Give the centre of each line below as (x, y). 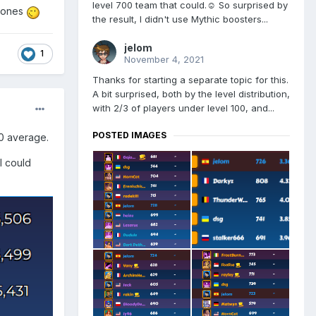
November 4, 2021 (164, 60)
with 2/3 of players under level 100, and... (183, 108)
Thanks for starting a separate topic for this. (190, 80)
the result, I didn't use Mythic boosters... (180, 19)
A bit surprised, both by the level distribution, (191, 94)
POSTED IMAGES (129, 135)
